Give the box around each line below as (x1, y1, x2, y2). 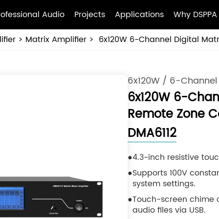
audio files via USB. (132, 204, 206, 217)
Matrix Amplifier (25, 33, 87, 46)
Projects (74, 8, 106, 21)
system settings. (132, 177, 196, 190)
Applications (115, 8, 164, 21)
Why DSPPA (174, 8, 218, 21)
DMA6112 (127, 124, 176, 143)
